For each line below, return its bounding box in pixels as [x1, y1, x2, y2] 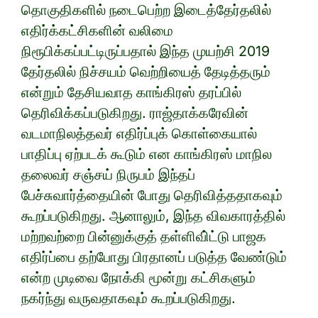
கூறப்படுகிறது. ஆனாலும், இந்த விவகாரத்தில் [21, 207, 285, 225]
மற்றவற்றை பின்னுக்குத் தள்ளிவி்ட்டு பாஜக [21, 228, 266, 246]
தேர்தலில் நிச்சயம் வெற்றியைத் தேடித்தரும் [21, 63, 270, 81]
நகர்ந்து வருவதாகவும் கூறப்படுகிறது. [21, 290, 236, 307]
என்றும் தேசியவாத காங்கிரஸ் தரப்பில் [21, 84, 241, 102]
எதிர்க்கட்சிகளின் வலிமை [21, 22, 173, 40]
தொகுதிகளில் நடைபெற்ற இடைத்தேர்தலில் [21, 1, 271, 19]
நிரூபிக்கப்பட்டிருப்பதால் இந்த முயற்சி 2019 [21, 43, 270, 60]
